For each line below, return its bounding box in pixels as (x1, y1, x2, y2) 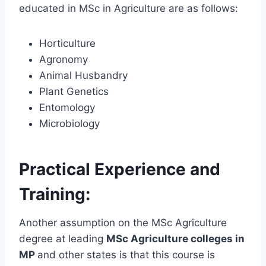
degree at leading (19, 233, 106, 245)
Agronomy (39, 53, 88, 66)
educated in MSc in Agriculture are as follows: (19, 2, 238, 15)
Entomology (39, 102, 95, 114)
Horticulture (39, 37, 96, 50)
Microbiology (39, 118, 100, 130)
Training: (19, 184, 90, 205)
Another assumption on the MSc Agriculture (19, 217, 227, 229)
